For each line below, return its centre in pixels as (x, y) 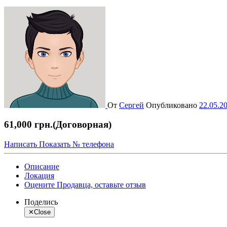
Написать (22, 144)
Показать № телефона (77, 144)
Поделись (41, 202)
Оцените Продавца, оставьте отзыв (85, 185)
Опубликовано (172, 105)
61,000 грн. (28, 125)
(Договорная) (82, 125)
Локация (39, 176)
